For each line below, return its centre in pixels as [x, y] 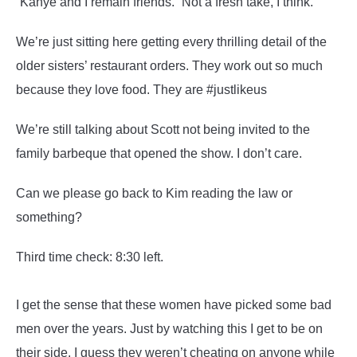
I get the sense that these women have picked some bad [174, 305]
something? [49, 217]
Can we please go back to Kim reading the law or [154, 193]
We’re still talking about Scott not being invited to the [163, 129]
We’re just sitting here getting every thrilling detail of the [171, 42]
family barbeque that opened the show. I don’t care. [159, 153]
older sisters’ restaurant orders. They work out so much [169, 66]
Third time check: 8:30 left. [90, 257]
